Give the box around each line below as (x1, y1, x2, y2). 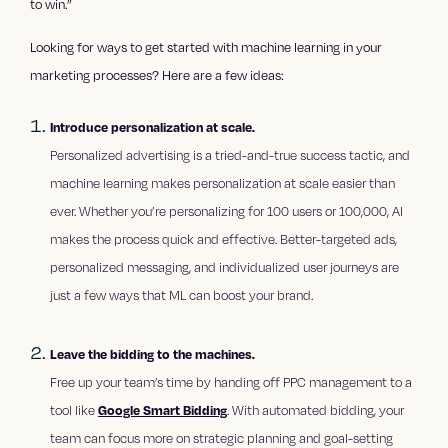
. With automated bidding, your (227, 401, 405, 418)
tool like (50, 401, 99, 418)
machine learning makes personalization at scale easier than (50, 175, 396, 192)
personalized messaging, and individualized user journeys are (50, 259, 400, 276)
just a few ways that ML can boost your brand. (50, 287, 314, 304)
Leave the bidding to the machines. (50, 345, 256, 362)
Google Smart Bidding (98, 401, 228, 418)
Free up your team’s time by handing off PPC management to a (50, 373, 413, 390)
